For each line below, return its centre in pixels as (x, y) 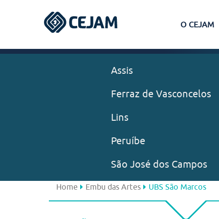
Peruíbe (128, 141)
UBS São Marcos (177, 187)
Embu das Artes (113, 187)
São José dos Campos (159, 164)
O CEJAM (197, 24)
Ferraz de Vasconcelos (161, 94)
